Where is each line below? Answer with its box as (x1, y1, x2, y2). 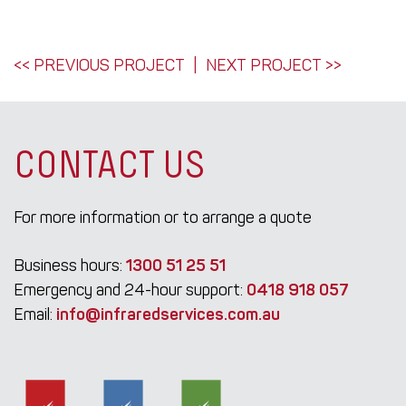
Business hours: (14, 255, 126, 275)
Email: (14, 304, 56, 324)
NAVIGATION (13, 94, 204, 136)
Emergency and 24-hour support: (14, 279, 246, 300)
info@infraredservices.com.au (56, 304, 280, 324)
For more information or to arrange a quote (14, 208, 312, 228)
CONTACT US (14, 147, 205, 188)
